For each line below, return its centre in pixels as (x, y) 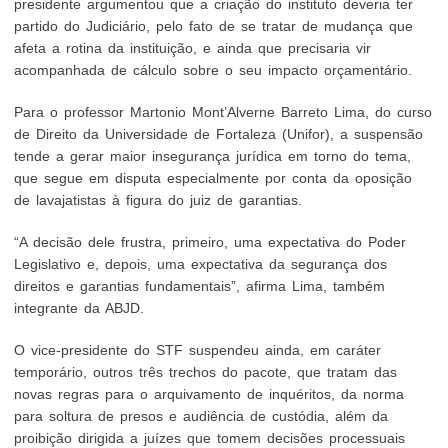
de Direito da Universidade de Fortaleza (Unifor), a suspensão (219, 134)
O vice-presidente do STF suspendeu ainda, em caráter (198, 350)
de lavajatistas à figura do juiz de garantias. (164, 200)
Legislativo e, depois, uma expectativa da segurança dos (201, 264)
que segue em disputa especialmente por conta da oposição (213, 178)
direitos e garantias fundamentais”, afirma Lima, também (200, 286)
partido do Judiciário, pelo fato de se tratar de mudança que (214, 26)
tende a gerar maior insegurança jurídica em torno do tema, (213, 156)
